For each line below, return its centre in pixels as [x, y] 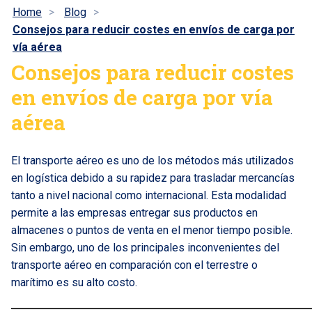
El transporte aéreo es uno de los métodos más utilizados [153, 161]
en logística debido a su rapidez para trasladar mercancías [153, 178]
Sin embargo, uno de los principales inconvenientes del [145, 248]
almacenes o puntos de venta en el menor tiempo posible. [152, 230]
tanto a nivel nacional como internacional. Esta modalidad [149, 195]
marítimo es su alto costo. [74, 282]
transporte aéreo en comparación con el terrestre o [134, 265]
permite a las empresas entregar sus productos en [134, 213]
